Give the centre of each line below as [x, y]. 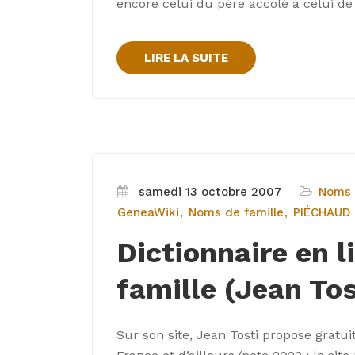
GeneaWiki [148, 212]
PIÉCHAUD [322, 212]
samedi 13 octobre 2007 [210, 192]
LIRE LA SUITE [186, 58]
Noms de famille [236, 212]
